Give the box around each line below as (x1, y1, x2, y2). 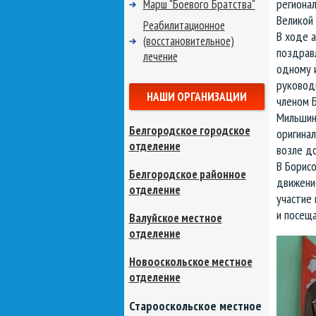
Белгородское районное (128, 166, 246, 182)
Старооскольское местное (128, 298, 262, 314)
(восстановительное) (142, 33, 234, 49)
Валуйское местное (128, 210, 222, 226)
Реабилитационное (142, 18, 225, 33)
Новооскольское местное (128, 254, 253, 269)
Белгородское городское (128, 123, 250, 138)
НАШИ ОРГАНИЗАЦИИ (146, 89, 247, 104)
